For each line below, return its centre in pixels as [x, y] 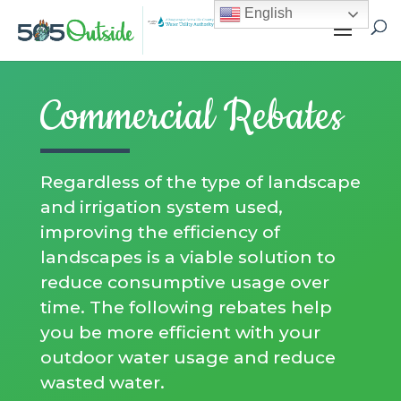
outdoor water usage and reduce [188, 357]
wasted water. [102, 382]
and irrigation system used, [161, 207]
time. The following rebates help [186, 307]
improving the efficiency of [160, 232]
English [267, 13]
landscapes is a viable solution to [188, 257]
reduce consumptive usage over [184, 282]
